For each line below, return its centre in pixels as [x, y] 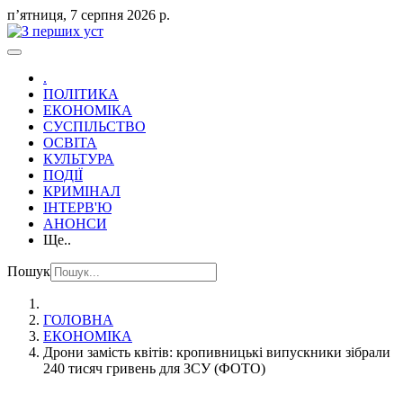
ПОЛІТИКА [81, 94]
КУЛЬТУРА [79, 159]
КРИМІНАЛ [82, 191]
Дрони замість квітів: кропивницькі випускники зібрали [217, 352]
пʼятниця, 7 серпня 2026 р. [89, 15]
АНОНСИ [75, 224]
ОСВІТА [70, 143]
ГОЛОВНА [78, 320]
